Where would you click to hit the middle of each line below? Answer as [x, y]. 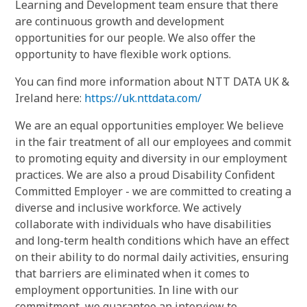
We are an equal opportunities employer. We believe [149, 125]
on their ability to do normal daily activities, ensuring [152, 257]
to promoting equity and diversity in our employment [151, 158]
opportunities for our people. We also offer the [135, 38]
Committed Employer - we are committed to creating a [153, 191]
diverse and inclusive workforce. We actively [128, 208]
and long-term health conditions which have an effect [152, 241]
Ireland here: [50, 98]
